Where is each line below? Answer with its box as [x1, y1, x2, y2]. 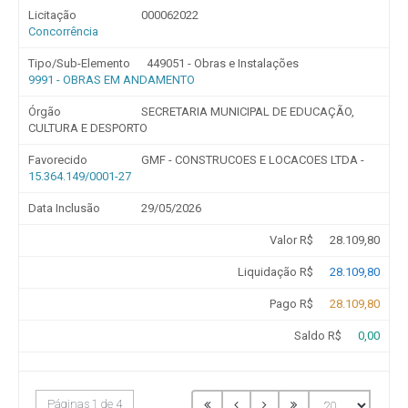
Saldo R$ [293, 329, 342, 342]
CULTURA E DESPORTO [28, 121, 148, 135]
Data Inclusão [28, 201, 100, 215]
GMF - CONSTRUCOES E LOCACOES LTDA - [140, 153, 364, 167]
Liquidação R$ [237, 265, 313, 279]
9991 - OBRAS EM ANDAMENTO [28, 73, 195, 87]
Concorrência [28, 25, 98, 38]
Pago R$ [269, 297, 313, 311]
